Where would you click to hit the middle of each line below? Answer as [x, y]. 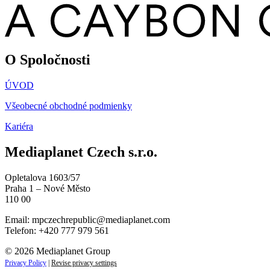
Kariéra [19, 127]
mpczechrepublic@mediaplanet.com [101, 219]
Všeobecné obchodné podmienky [68, 106]
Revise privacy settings [84, 262]
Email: [18, 219]
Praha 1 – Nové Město [48, 188]
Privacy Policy [26, 262]
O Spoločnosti [48, 60]
